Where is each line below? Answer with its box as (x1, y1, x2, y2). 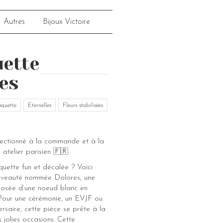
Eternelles (28, 103, 51, 109)
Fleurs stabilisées (63, 103, 103, 109)
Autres (3, 18, 25, 26)
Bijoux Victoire (43, 18, 91, 26)
